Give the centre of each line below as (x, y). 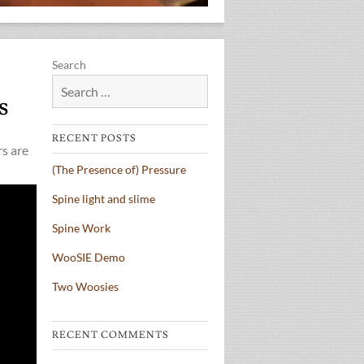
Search (69, 65)
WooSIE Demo (89, 258)
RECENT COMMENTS (110, 336)
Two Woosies (85, 287)
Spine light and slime (104, 199)
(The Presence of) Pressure (119, 170)
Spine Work (81, 228)
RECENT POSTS (94, 139)
